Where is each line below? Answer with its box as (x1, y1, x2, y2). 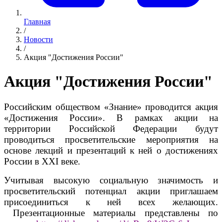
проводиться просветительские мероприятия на (4, 134, 218, 145)
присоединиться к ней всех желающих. (4, 196, 218, 207)
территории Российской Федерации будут (4, 123, 218, 134)
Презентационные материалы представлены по (4, 207, 218, 218)
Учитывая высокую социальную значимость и (4, 174, 218, 185)
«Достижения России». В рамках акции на (4, 112, 218, 123)
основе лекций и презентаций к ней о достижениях (4, 145, 218, 156)
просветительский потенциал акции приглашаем (4, 185, 218, 196)
